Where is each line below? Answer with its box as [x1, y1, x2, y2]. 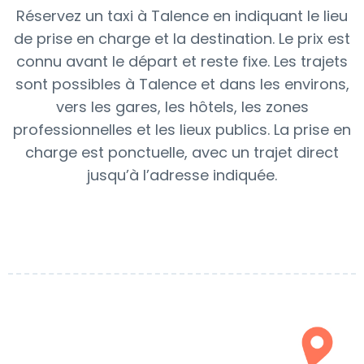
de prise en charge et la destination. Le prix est [14, 28, 350, 49]
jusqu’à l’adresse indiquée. [87, 165, 277, 185]
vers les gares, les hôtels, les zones [55, 97, 309, 117]
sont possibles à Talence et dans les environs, [15, 74, 349, 94]
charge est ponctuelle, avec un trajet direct [25, 142, 339, 162]
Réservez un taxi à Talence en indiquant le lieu [16, 6, 348, 26]
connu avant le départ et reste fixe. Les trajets [16, 51, 348, 71]
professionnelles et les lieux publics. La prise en [13, 119, 351, 140]
